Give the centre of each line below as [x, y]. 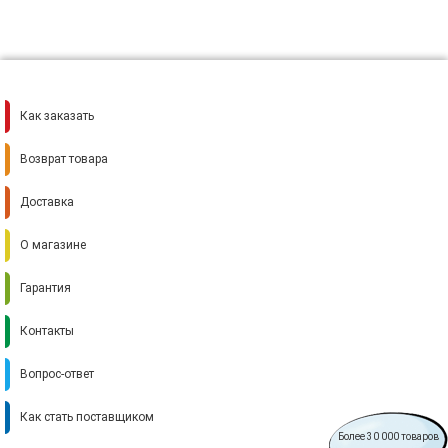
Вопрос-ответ [57, 374]
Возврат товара [64, 159]
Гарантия [45, 288]
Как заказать [57, 116]
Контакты [47, 331]
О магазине [53, 245]
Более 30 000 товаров [388, 436]
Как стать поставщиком [87, 417]
